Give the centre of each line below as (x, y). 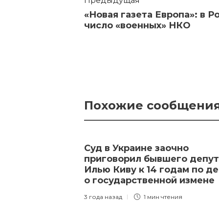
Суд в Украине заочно (136, 148)
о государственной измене (151, 181)
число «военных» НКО (137, 26)
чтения (172, 197)
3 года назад (103, 197)
